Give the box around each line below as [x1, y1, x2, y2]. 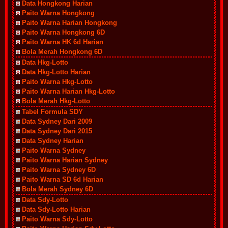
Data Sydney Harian [22, 137, 83, 145]
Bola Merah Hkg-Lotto [22, 97, 90, 105]
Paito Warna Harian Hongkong [22, 19, 117, 26]
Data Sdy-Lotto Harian [22, 206, 91, 213]
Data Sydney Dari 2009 [22, 118, 92, 125]
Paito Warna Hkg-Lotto [22, 78, 93, 85]
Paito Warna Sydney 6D [22, 166, 96, 174]
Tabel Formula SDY [22, 108, 83, 116]
